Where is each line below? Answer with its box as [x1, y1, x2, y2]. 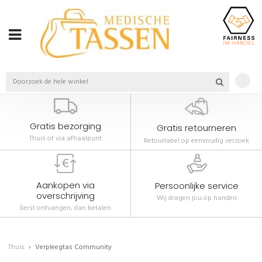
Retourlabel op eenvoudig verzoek [144, 135, 249, 147]
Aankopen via [36, 178, 95, 191]
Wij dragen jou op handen [156, 192, 237, 205]
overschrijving [36, 189, 95, 202]
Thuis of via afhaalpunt [29, 133, 102, 145]
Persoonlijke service [154, 179, 239, 192]
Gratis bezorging [29, 119, 101, 132]
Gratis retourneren [157, 121, 236, 134]
